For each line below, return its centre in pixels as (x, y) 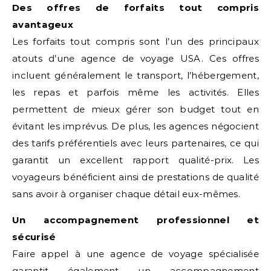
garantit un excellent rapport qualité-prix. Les (135, 160)
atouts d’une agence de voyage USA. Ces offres (135, 58)
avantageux (43, 24)
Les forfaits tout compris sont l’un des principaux (135, 41)
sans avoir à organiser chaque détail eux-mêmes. (126, 194)
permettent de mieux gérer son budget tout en (135, 109)
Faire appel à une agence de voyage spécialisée (135, 254)
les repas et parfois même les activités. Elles (135, 92)
